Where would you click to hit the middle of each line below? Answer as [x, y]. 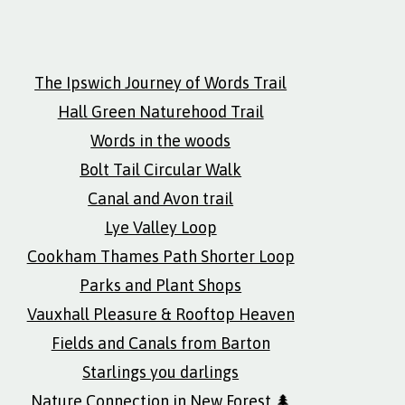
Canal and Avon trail [161, 198]
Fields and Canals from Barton [160, 343]
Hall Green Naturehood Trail [160, 112]
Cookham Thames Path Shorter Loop [160, 256]
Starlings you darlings [161, 372]
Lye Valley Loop [160, 227]
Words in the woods [161, 141]
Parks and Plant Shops [161, 285]
